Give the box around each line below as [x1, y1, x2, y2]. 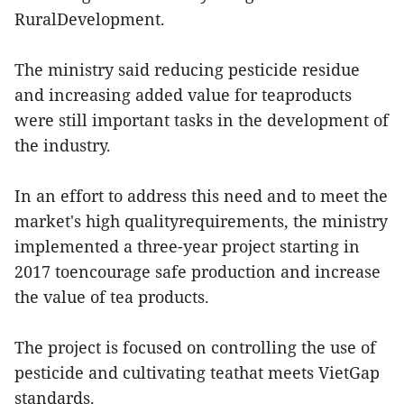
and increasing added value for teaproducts [14, 83, 352, 106]
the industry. [14, 133, 111, 156]
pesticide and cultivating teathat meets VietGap [14, 361, 380, 383]
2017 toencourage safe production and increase [14, 260, 381, 282]
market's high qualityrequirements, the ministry [14, 209, 388, 232]
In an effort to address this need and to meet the [14, 184, 388, 207]
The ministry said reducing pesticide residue [14, 58, 360, 80]
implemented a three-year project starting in [14, 234, 360, 257]
